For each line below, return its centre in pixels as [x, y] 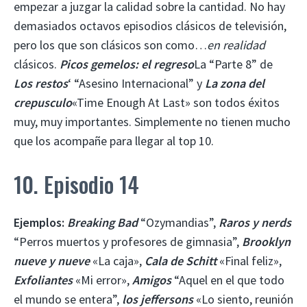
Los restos [41, 83]
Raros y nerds [254, 222]
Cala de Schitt [181, 260]
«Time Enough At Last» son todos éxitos [176, 102]
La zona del [235, 83]
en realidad [236, 45]
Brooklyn [266, 241]
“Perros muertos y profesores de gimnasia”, [128, 241]
